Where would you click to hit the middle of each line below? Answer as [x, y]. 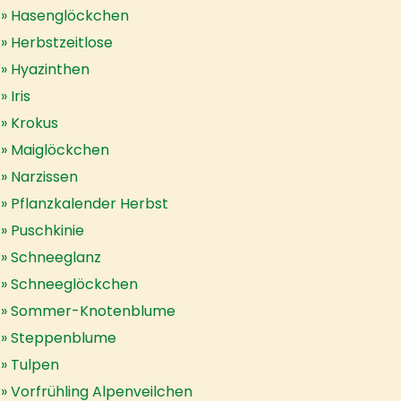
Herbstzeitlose [62, 43]
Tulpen [35, 365]
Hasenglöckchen [70, 16]
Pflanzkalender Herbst [90, 204]
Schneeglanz [56, 257]
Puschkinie [47, 230]
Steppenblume [64, 338]
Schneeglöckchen [74, 284]
